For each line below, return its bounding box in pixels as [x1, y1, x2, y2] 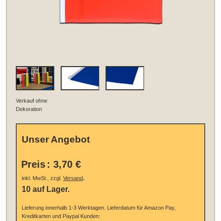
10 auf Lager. [21, 185, 70, 194]
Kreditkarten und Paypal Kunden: [21, 213, 100, 220]
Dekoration [16, 106, 42, 112]
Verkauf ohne [16, 97, 48, 104]
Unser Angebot [21, 134, 90, 145]
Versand [63, 175, 83, 182]
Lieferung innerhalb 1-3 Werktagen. [21, 205, 106, 211]
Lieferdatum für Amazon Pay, [105, 205, 176, 211]
